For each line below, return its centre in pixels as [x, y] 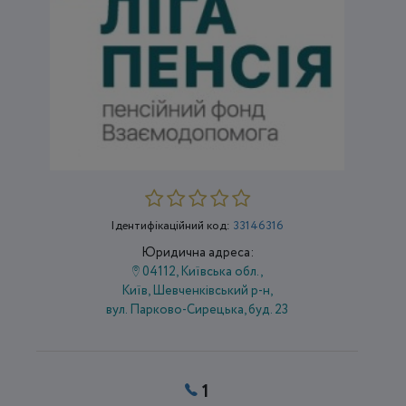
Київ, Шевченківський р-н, [198, 291]
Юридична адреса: [197, 253]
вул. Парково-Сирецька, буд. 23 [198, 310]
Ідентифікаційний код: [172, 227]
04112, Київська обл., [201, 272]
